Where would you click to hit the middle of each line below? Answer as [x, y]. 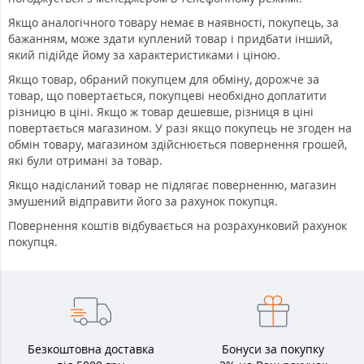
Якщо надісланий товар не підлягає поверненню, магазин [172, 185]
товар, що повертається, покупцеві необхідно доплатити [167, 96]
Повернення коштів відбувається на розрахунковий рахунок [178, 226]
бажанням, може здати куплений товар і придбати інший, [170, 39]
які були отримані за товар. [85, 161]
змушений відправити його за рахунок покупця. [143, 201]
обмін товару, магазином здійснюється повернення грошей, [178, 145]
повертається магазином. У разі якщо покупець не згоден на [180, 128]
